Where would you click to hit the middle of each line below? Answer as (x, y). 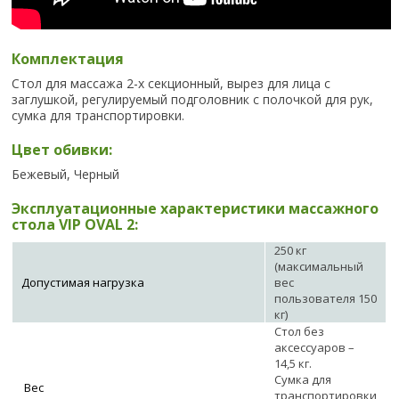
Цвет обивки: (62, 150)
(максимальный (319, 267)
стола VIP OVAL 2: (75, 225)
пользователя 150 (326, 299)
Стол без (300, 332)
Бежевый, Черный (66, 175)
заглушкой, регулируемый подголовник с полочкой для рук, (193, 100)
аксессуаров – (315, 348)
